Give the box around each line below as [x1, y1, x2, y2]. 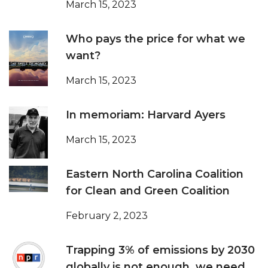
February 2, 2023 [66, 210, 148, 222]
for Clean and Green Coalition [66, 184, 230, 198]
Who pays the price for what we [66, 32, 245, 46]
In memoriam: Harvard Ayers [66, 108, 226, 122]
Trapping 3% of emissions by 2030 [66, 243, 255, 257]
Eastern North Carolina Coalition [66, 167, 243, 181]
